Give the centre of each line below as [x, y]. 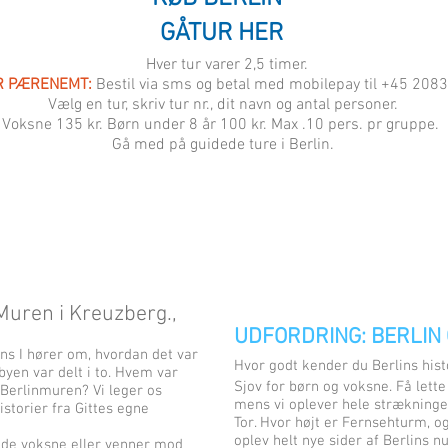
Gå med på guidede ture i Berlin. [222, 145]
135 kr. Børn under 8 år [138, 125]
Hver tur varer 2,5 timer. [222, 65]
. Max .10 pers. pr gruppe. [353, 125]
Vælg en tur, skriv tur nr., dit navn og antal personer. [222, 105]
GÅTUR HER [221, 34]
